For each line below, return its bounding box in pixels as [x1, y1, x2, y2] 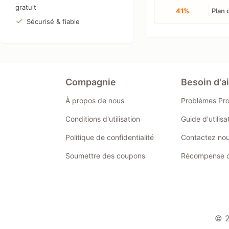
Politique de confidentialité [65, 132, 154, 142]
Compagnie [65, 76, 116, 87]
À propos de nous [65, 96, 124, 105]
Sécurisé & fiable [26, 17, 80, 26]
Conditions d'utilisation [65, 114, 140, 123]
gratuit [15, 3, 36, 11]
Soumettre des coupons [65, 151, 145, 160]
